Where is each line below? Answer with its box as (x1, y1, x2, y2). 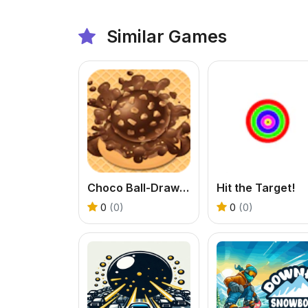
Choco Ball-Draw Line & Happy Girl (179, 180, 189, 195)
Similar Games (102, 25, 227, 47)
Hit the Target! (217, 180, 295, 195)
